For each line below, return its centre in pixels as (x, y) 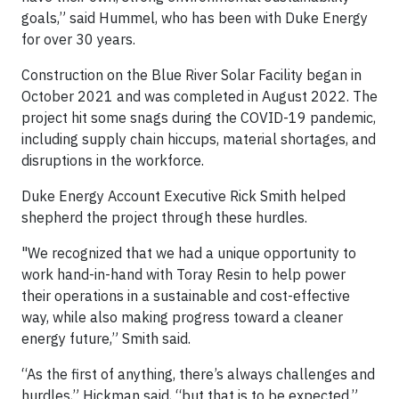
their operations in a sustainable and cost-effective (186, 296)
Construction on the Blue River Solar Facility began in (191, 75)
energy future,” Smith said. (106, 338)
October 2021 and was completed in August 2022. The (199, 96)
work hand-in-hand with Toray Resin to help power (183, 274)
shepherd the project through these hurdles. (164, 217)
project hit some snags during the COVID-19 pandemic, (199, 118)
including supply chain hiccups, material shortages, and (199, 139)
